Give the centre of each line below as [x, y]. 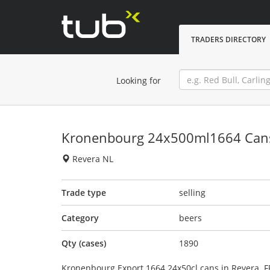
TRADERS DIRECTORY [228, 39]
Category [80, 218]
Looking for [139, 80]
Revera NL [92, 159]
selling [192, 193]
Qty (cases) [84, 243]
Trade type [84, 193]
